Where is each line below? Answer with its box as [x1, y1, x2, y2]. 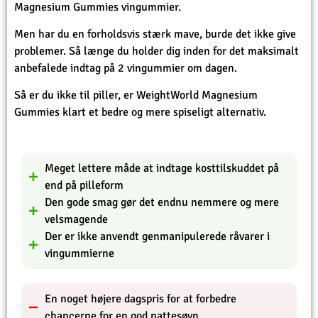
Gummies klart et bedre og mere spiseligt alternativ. [14, 105, 266, 120]
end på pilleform [44, 177, 124, 192]
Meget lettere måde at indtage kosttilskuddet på [44, 160, 279, 175]
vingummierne [44, 246, 114, 261]
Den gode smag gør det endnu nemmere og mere [44, 194, 279, 209]
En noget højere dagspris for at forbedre [44, 291, 236, 306]
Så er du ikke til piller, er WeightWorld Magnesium [14, 88, 258, 103]
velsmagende [44, 212, 108, 226]
